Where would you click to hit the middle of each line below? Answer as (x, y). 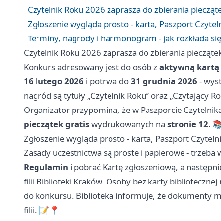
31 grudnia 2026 (164, 81)
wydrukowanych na (128, 124)
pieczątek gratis (56, 124)
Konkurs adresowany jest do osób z (92, 67)
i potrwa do (107, 81)
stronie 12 (188, 124)
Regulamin (46, 167)
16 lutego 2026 (54, 81)
